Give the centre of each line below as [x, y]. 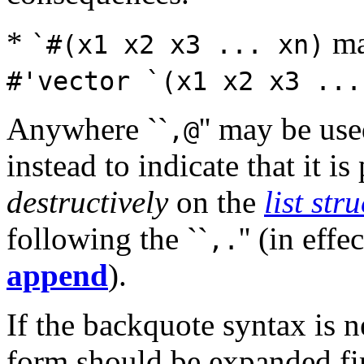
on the [216, 202]
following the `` [107, 239]
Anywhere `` [87, 129]
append [57, 275]
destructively [87, 202]
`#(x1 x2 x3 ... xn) [178, 45]
